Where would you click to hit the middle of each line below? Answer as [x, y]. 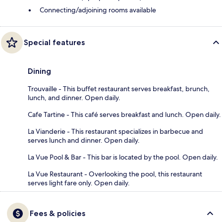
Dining [39, 71]
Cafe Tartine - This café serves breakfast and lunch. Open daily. [124, 114]
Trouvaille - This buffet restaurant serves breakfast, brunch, [119, 88]
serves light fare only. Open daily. [79, 183]
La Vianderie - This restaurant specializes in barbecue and [115, 131]
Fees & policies [57, 213]
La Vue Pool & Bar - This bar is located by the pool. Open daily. [123, 157]
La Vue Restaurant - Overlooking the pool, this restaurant [115, 174]
